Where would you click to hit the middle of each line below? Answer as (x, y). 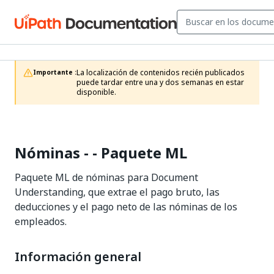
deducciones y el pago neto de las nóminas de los (126, 207)
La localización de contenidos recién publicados (161, 73)
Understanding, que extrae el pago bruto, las (117, 192)
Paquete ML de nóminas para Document (106, 177)
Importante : (55, 72)
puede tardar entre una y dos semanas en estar (160, 83)
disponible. (96, 92)
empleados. (41, 221)
